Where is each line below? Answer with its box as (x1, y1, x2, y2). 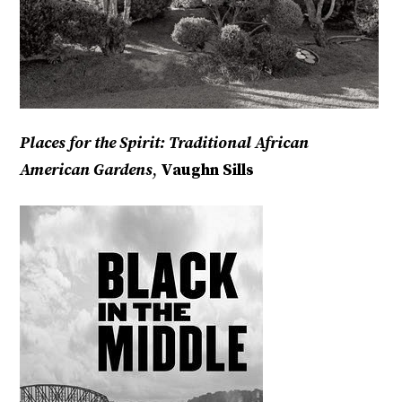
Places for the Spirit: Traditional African (20, 133, 310, 154)
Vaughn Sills (157, 160, 255, 181)
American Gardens (20, 160, 153, 181)
